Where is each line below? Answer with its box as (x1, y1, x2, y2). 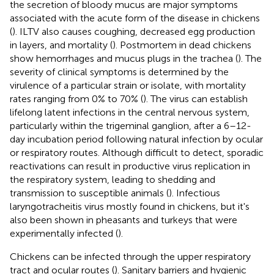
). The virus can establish (143, 92, 248, 105)
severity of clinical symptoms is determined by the (10, 65, 229, 78)
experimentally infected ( (10, 227, 118, 239)
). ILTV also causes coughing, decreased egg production (12, 25, 255, 37)
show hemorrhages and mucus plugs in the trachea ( (10, 52, 238, 64)
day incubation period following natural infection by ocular (10, 133, 263, 145)
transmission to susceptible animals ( (10, 187, 169, 199)
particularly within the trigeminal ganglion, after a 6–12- (10, 119, 251, 131)
